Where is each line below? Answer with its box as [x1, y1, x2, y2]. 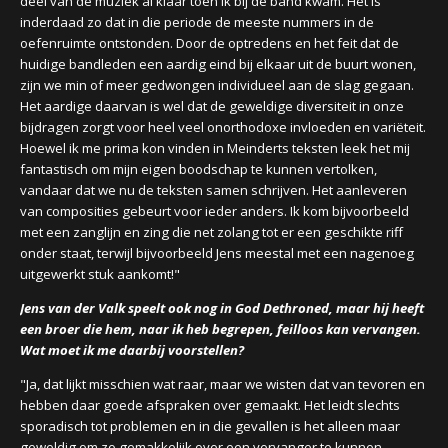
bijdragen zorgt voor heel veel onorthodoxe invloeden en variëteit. [20, 118, 426, 136]
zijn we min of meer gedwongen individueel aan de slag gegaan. [20, 76, 414, 94]
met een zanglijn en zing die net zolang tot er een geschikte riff [20, 223, 403, 241]
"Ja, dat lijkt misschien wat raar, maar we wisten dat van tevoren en [20, 375, 425, 393]
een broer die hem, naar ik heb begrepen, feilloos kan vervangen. [20, 320, 421, 338]
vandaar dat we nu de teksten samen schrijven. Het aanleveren [20, 181, 407, 199]
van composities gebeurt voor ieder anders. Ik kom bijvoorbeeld [20, 202, 409, 220]
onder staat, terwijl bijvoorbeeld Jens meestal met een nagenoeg [20, 244, 414, 262]
